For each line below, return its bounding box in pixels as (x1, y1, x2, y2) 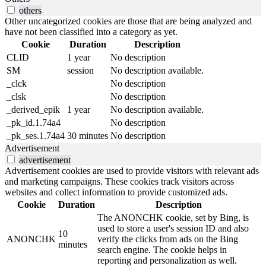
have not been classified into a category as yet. (5, 26, 178, 37)
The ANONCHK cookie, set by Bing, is (97, 212, 249, 223)
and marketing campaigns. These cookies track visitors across (5, 176, 234, 186)
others (19, 5, 42, 15)
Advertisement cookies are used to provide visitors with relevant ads (5, 165, 259, 176)
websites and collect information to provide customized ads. (5, 186, 227, 197)
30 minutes (67, 130, 108, 141)
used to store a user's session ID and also (97, 223, 249, 233)
